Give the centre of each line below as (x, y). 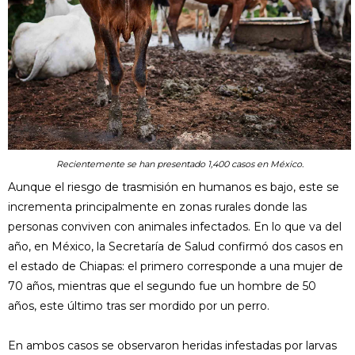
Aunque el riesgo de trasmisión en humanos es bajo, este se (174, 187)
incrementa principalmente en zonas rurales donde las (157, 207)
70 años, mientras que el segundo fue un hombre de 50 (162, 286)
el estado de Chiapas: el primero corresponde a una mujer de (176, 267)
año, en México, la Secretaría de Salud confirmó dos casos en (176, 247)
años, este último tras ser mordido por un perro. (139, 306)
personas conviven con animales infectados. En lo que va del (175, 227)
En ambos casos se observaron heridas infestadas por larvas (172, 346)
